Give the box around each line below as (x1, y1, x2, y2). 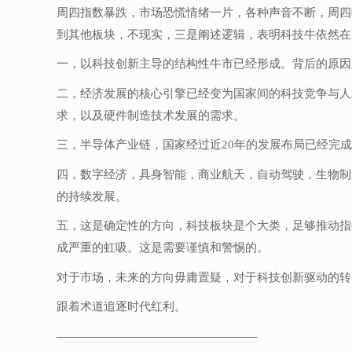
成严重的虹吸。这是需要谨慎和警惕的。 (57, 241, 269, 255)
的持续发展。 (57, 189, 127, 203)
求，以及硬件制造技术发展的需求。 (57, 108, 245, 122)
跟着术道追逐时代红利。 (57, 300, 186, 313)
